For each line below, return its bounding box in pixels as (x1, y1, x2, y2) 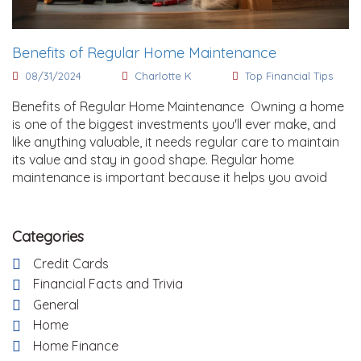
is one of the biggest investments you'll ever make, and (12, 115, 336, 132)
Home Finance (33, 337, 118, 354)
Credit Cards (33, 255, 109, 272)
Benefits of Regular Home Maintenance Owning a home (12, 98, 344, 114)
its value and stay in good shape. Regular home (12, 151, 294, 168)
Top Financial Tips (245, 68, 333, 82)
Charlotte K (135, 68, 192, 82)
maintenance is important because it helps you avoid (12, 168, 327, 185)
